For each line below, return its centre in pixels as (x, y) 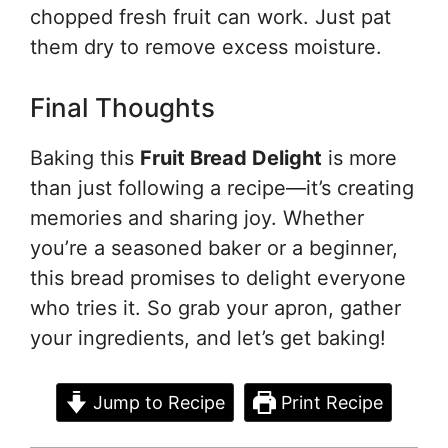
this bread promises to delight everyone (218, 278)
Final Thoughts (122, 107)
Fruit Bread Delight (231, 158)
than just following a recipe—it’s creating (222, 188)
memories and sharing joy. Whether (197, 218)
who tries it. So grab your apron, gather (215, 308)
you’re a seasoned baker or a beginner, (214, 248)
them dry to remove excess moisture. (206, 47)
